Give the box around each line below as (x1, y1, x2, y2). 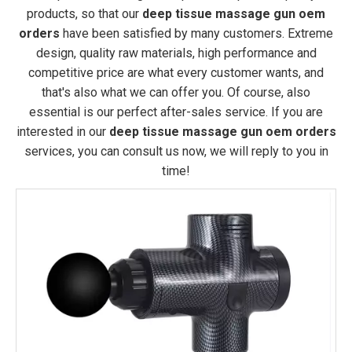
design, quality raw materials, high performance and (35, 46, 317, 60)
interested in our (16, 124, 109, 139)
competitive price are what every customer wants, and (28, 65, 324, 80)
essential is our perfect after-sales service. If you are (29, 104, 323, 119)
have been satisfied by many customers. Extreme (60, 26, 333, 41)
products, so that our (27, 6, 142, 21)
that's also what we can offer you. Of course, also (42, 85, 310, 100)
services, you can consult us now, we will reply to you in (24, 144, 328, 159)
